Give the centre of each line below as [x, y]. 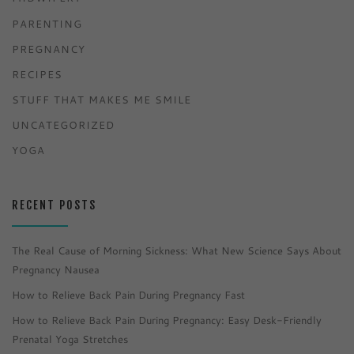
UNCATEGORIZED [63, 125]
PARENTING [47, 23]
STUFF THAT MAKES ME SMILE [102, 99]
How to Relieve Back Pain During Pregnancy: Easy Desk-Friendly [167, 320]
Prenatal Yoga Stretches [70, 339]
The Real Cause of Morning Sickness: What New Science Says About [177, 251]
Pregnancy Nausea [56, 270]
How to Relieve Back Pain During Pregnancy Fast [128, 295]
